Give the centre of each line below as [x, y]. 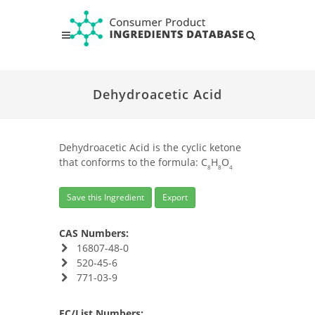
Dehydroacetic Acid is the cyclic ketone [150, 147]
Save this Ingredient [105, 197]
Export [175, 197]
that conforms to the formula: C [133, 162]
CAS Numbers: [94, 233]
